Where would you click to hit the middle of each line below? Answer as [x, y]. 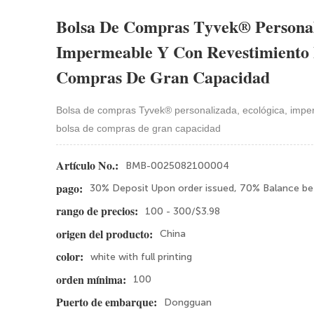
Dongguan [188, 302]
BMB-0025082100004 [178, 166]
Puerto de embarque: [107, 303]
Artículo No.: [88, 166]
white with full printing [142, 257]
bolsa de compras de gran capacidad [139, 128]
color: [70, 257]
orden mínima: [91, 280]
